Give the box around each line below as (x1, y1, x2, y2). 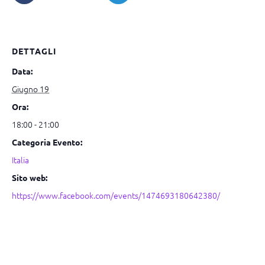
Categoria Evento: (12, 137, 82, 147)
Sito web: (12, 172, 47, 183)
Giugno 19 (12, 83, 49, 95)
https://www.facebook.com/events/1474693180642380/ (12, 189, 220, 201)
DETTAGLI (12, 46, 56, 56)
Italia (12, 154, 29, 166)
